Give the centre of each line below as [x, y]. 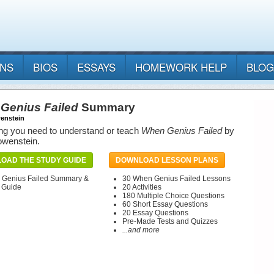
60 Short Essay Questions [165, 205]
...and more [141, 230]
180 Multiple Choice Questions [173, 196]
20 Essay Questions [155, 213]
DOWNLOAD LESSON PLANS [167, 161]
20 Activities [142, 187]
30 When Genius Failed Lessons [176, 179]
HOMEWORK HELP [181, 67]
